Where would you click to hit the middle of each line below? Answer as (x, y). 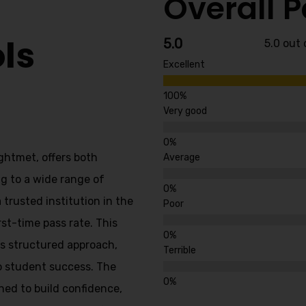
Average (182, 157)
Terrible (180, 250)
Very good (185, 111)
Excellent (184, 65)
